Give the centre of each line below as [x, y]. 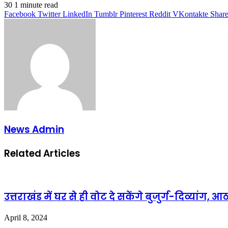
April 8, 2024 [26, 218]
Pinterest [133, 14]
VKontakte [190, 14]
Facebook [20, 14]
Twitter [49, 14]
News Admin [34, 129]
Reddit [160, 14]
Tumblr [106, 14]
